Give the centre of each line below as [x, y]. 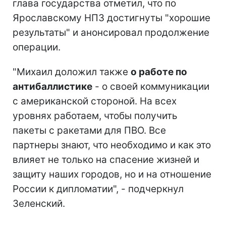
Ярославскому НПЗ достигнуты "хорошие [111, 18]
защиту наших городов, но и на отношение [112, 174]
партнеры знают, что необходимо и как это [112, 145]
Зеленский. [39, 203]
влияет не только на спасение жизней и [106, 159]
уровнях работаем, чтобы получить [95, 116]
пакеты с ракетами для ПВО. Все [89, 130]
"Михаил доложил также [72, 72]
